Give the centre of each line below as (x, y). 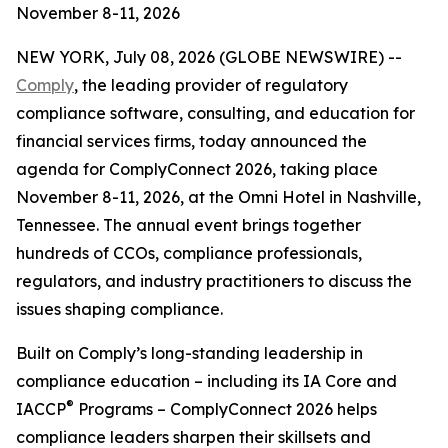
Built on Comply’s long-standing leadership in (189, 353)
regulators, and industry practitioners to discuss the (214, 281)
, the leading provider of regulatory (211, 85)
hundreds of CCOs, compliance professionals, (189, 253)
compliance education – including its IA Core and (206, 381)
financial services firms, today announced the (191, 141)
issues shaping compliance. (119, 309)
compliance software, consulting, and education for (215, 113)
